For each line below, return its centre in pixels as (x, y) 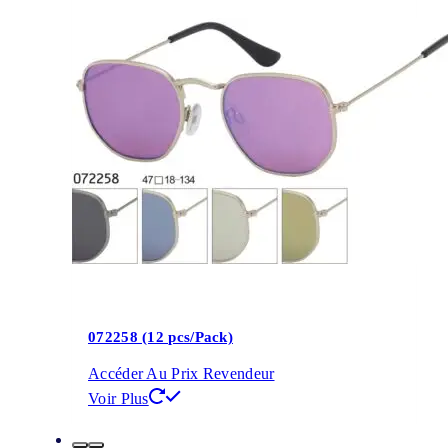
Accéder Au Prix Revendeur (181, 373)
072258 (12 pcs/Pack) (160, 337)
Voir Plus (118, 398)
